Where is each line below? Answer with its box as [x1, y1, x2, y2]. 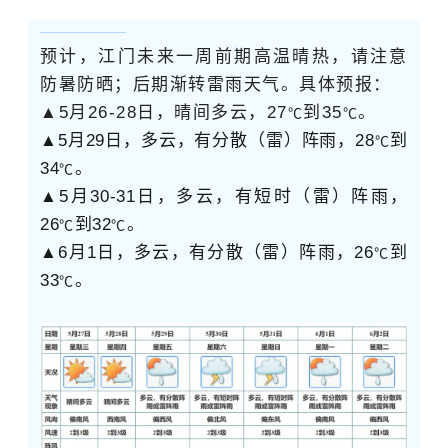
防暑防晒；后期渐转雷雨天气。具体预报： [40, 75, 392, 95]
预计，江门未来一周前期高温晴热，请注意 [40, 47, 408, 67]
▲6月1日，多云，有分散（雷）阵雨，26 [40, 243, 374, 263]
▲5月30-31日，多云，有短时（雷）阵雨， [40, 187, 408, 207]
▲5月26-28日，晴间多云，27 [40, 103, 288, 123]
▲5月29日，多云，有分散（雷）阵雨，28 [40, 131, 375, 151]
